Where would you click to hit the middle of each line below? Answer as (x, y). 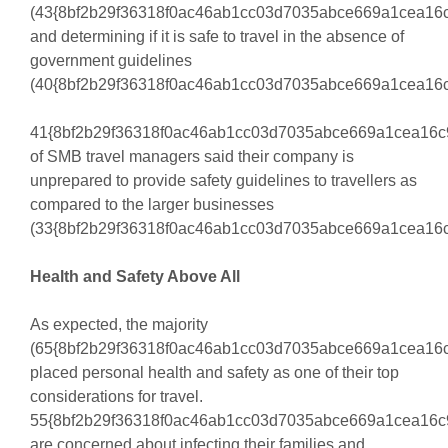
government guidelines (110, 61)
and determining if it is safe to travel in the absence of (216, 37)
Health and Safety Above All (134, 277)
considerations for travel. (116, 397)
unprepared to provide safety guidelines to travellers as (223, 181)
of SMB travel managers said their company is (191, 157)
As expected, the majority (118, 325)
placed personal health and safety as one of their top (214, 373)
